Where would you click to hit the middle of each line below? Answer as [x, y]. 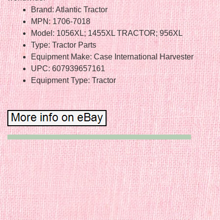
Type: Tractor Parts [64, 45]
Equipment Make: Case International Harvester [112, 56]
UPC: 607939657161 [68, 68]
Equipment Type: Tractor [73, 80]
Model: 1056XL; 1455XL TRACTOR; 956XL [107, 33]
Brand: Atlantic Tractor [69, 9]
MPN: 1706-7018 [61, 21]
